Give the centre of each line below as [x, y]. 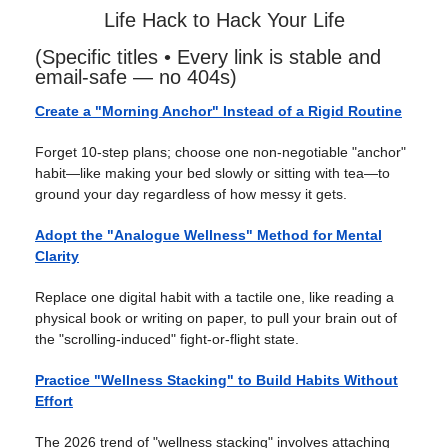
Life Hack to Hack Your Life [224, 20]
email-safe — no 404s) [136, 77]
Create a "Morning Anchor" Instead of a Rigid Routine [218, 111]
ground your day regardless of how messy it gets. [191, 194]
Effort [54, 401]
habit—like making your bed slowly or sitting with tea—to [212, 173]
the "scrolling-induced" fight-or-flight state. [167, 339]
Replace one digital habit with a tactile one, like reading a [214, 297]
